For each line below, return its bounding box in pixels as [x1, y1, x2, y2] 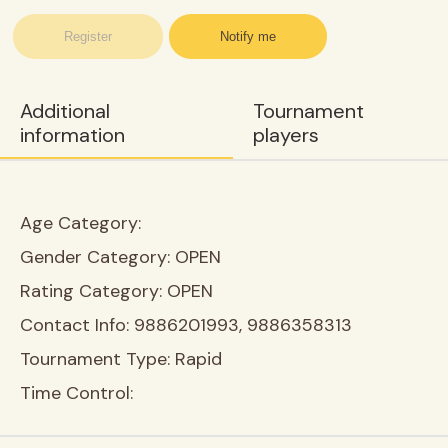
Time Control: [20, 381, 133, 405]
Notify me [220, 29, 277, 44]
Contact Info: [20, 313, 134, 337]
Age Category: [20, 211, 141, 235]
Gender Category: [20, 245, 175, 269]
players [252, 122, 319, 148]
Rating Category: [20, 279, 167, 303]
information [20, 122, 125, 148]
